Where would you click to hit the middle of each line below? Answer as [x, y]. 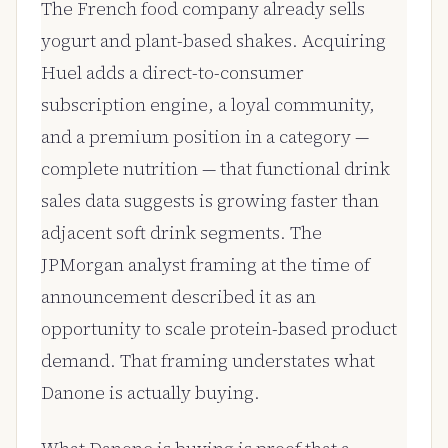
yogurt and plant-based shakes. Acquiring [213, 40]
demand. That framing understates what [208, 360]
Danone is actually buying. [150, 392]
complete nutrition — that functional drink [215, 168]
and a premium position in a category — [205, 136]
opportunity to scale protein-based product [219, 328]
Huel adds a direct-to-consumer [172, 72]
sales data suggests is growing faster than [210, 200]
